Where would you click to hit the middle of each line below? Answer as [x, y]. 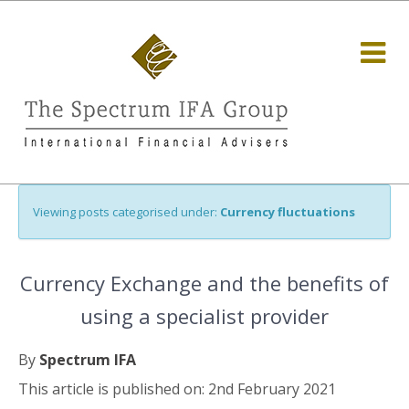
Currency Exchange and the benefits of [204, 283]
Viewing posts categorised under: [126, 212]
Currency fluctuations [288, 212]
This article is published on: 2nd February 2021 [177, 389]
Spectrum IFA [88, 360]
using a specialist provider [204, 316]
